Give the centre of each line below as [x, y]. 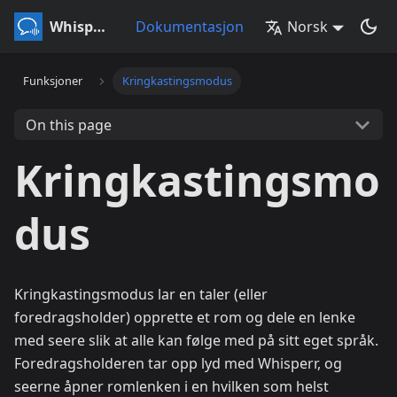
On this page [68, 125]
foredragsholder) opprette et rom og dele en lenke [185, 317]
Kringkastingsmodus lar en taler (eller [141, 294]
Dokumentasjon [190, 27]
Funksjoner [53, 81]
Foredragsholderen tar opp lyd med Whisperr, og [178, 363]
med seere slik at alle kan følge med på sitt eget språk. [196, 340]
